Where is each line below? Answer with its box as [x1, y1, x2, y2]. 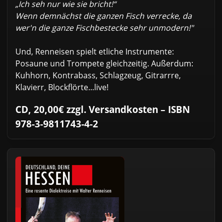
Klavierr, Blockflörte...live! [15, 81, 109, 93]
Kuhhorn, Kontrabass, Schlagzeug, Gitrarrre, [15, 69, 181, 81]
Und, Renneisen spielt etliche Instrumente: [15, 46, 174, 57]
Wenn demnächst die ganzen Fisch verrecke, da [15, 10, 192, 21]
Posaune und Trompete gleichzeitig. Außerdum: [15, 57, 193, 69]
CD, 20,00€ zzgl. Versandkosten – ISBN [15, 103, 190, 115]
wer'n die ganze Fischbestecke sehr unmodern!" [15, 22, 193, 33]
